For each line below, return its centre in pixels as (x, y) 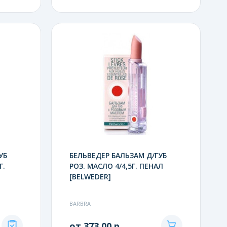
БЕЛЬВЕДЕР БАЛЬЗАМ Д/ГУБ (118, 155)
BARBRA (80, 203)
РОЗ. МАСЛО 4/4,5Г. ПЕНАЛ (116, 166)
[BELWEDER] (90, 176)
